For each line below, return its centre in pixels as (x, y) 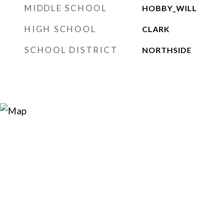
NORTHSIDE (167, 50)
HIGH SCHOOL (60, 29)
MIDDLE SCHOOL (66, 8)
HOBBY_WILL (169, 8)
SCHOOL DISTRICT (71, 50)
